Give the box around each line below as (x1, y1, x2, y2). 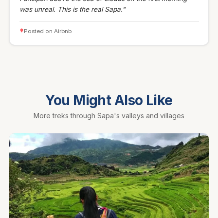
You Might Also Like (45, 92, 173, 109)
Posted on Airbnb (23, 27, 72, 35)
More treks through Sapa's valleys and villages (34, 111, 184, 120)
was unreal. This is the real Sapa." (19, 5, 125, 13)
